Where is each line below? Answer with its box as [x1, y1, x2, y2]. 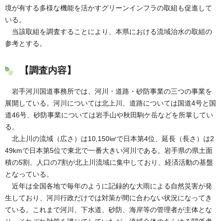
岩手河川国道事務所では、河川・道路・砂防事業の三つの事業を [5, 87, 212, 95]
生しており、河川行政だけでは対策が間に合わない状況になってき [5, 193, 212, 202]
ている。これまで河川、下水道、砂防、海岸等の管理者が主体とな [5, 205, 212, 214]
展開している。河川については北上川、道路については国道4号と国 [5, 99, 216, 107]
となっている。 [5, 170, 53, 178]
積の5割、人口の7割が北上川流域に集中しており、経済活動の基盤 [5, 158, 213, 166]
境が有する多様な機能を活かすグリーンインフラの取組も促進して [5, 4, 212, 12]
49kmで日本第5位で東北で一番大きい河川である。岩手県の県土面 [5, 146, 213, 154]
